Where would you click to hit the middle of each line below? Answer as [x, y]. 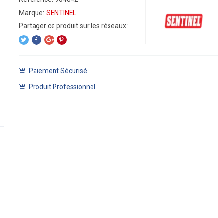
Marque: [31, 13]
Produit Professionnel [62, 87]
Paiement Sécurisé [58, 71]
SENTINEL [61, 13]
